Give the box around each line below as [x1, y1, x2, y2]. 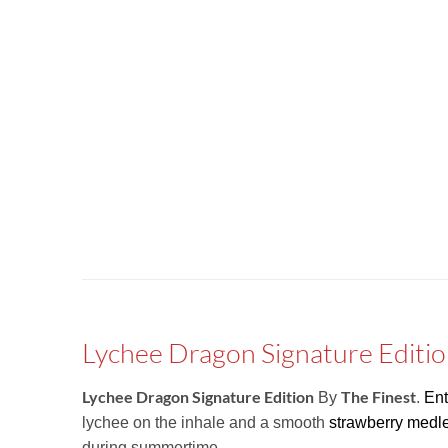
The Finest [341, 387, 416, 407]
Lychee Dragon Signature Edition [82, 387, 314, 407]
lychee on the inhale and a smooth [82, 414, 329, 432]
